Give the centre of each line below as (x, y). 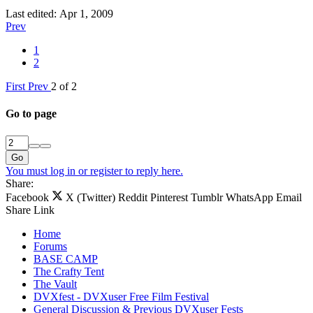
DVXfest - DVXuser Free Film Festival (121, 296)
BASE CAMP (66, 259)
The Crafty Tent (69, 271)
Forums (50, 246)
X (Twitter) (90, 197)
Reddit (133, 197)
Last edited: (32, 14)
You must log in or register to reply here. (94, 170)
